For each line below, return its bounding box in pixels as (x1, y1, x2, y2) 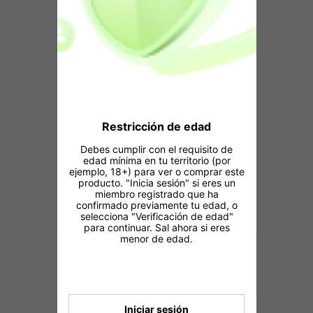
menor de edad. (120, 232, 193, 245)
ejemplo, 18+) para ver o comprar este (68, 165, 245, 177)
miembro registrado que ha (94, 187, 219, 200)
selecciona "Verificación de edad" (80, 210, 233, 222)
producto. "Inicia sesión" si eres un (78, 176, 235, 189)
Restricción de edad (102, 119, 211, 134)
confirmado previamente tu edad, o (75, 198, 238, 211)
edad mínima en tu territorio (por (82, 154, 231, 166)
